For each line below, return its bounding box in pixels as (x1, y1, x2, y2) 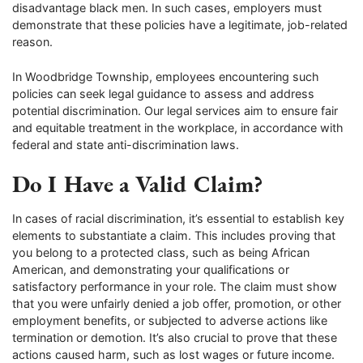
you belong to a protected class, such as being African (12, 245, 310, 259)
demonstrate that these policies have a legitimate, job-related (12, 17, 348, 32)
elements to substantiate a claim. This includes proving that (12, 228, 335, 242)
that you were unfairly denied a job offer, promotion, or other (12, 296, 341, 310)
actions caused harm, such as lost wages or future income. (12, 347, 335, 361)
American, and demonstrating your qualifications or (12, 262, 289, 276)
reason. (12, 34, 53, 49)
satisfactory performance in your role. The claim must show (12, 279, 337, 293)
